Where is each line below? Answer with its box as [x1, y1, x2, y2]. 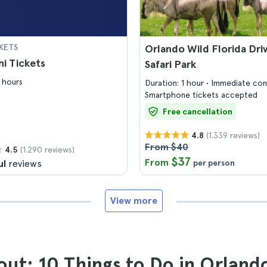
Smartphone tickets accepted [145, 90, 257, 100]
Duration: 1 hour [145, 78, 206, 88]
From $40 [145, 141, 188, 153]
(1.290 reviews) [20, 144, 74, 154]
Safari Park [145, 58, 196, 70]
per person [193, 158, 235, 167]
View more [110, 195, 157, 206]
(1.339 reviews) [206, 130, 260, 140]
